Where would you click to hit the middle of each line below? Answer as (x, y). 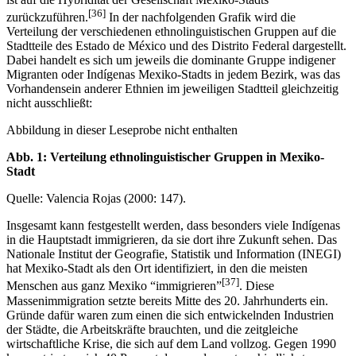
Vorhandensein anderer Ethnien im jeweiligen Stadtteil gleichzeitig (172, 103)
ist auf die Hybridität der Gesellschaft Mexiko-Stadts (137, 14)
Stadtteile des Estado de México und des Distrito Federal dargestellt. (176, 60)
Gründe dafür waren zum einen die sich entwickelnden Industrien (170, 329)
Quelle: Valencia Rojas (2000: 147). (96, 213)
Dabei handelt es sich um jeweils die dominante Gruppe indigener (171, 75)
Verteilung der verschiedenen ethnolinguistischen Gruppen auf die (171, 46)
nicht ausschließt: (49, 118)
